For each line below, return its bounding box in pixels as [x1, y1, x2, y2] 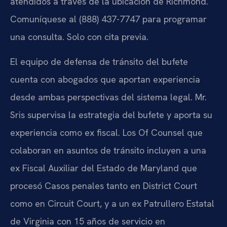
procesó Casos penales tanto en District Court [10, 180, 197, 192]
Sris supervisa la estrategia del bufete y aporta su [10, 109, 212, 121]
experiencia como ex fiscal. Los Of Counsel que [10, 127, 203, 139]
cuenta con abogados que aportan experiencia [10, 73, 200, 86]
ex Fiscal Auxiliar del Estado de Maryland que [10, 162, 197, 174]
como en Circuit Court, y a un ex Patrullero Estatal [10, 198, 214, 210]
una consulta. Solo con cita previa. [10, 30, 148, 43]
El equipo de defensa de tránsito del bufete [10, 56, 188, 68]
